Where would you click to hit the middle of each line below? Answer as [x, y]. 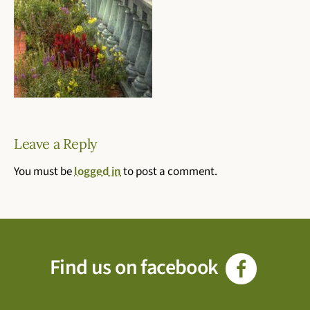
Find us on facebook [136, 267]
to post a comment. [169, 171]
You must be [44, 171]
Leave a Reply [56, 143]
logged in [98, 171]
